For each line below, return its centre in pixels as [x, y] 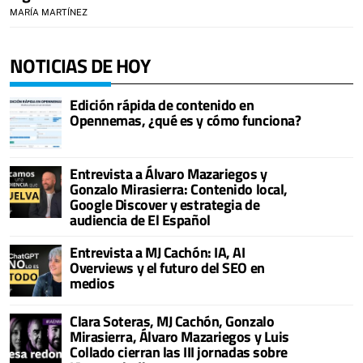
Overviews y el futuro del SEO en [167, 267]
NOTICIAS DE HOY [80, 65]
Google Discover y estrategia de [165, 204]
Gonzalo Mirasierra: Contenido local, [179, 189]
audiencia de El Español [140, 220]
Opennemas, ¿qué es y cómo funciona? [186, 120]
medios [92, 283]
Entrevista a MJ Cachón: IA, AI [158, 252]
